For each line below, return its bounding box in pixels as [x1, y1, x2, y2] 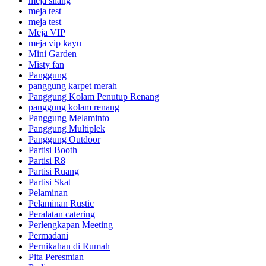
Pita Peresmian [28, 252, 84, 262]
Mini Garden [28, 49, 77, 59]
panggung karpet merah [28, 81, 117, 91]
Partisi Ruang [28, 166, 79, 177]
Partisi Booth [28, 145, 77, 156]
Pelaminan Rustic [28, 198, 94, 209]
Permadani [28, 230, 68, 241]
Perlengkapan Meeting [28, 220, 113, 230]
